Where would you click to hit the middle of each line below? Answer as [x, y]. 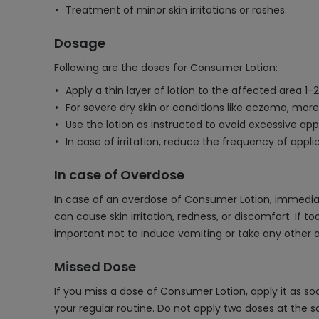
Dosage [80, 43]
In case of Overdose [119, 175]
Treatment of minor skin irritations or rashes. [176, 10]
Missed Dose [95, 267]
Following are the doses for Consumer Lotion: [166, 68]
